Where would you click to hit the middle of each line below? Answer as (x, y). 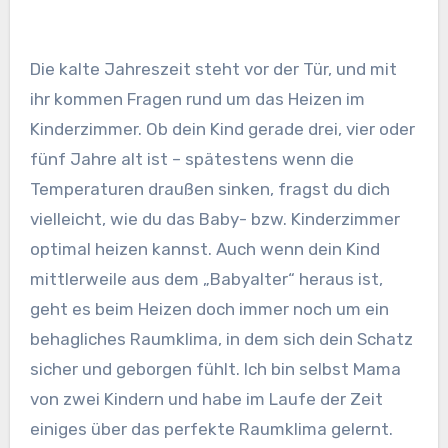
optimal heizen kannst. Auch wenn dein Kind (204, 249)
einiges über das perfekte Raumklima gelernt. (211, 429)
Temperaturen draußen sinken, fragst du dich (209, 189)
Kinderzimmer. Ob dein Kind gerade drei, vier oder (222, 129)
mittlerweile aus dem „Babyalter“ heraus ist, (206, 279)
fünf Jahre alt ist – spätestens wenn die (191, 159)
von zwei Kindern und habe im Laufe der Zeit (206, 399)
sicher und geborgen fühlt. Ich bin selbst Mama (215, 369)
